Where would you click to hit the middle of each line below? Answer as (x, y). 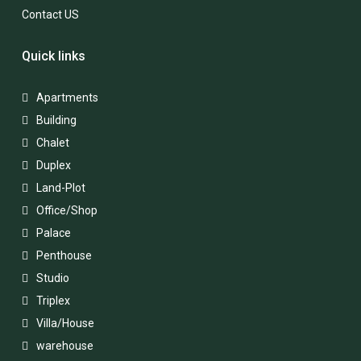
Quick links (54, 56)
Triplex (53, 300)
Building (56, 120)
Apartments (67, 97)
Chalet (53, 142)
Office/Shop (67, 210)
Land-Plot (61, 187)
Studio (53, 278)
